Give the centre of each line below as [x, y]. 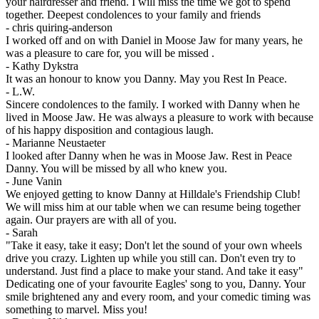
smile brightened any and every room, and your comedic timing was [158, 297]
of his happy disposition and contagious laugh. [110, 130]
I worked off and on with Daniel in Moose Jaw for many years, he [154, 41]
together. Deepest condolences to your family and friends [133, 15]
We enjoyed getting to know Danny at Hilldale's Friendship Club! [153, 194]
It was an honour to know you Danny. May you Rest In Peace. [146, 79]
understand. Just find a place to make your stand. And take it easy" [155, 271]
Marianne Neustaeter [59, 143]
